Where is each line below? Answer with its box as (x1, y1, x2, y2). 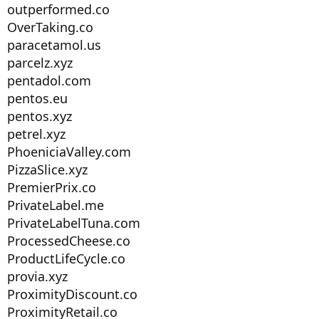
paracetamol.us (7, 36, 101, 53)
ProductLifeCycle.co (7, 250, 125, 267)
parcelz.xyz (7, 54, 73, 71)
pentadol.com (7, 72, 91, 89)
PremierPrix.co (7, 179, 96, 196)
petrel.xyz (7, 125, 66, 142)
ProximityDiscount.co (7, 286, 137, 303)
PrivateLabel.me (7, 197, 104, 214)
